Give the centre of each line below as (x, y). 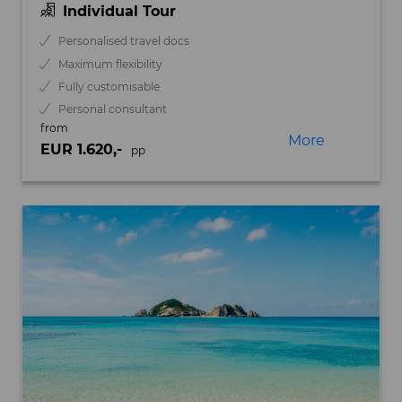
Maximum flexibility (111, 64)
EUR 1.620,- (83, 149)
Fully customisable (109, 86)
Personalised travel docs (124, 41)
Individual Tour (119, 12)
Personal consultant (113, 109)
